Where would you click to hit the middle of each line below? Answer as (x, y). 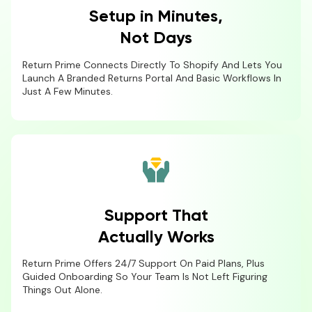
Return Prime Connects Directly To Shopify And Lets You (152, 64)
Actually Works (156, 237)
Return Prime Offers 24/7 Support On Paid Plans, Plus (143, 264)
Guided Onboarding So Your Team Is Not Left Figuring (145, 277)
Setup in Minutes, (156, 16)
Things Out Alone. (62, 290)
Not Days (156, 38)
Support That (156, 216)
